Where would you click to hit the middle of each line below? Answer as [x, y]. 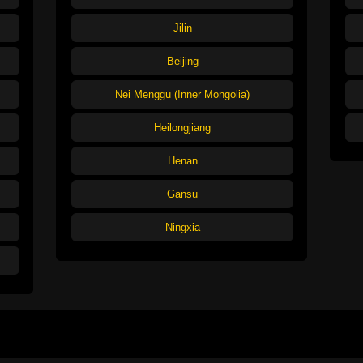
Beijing [182, 61]
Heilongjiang [182, 127]
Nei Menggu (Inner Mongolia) [182, 94]
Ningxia [182, 227]
